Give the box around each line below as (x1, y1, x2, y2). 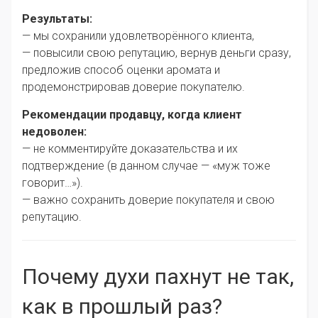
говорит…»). (22, 176, 83, 190)
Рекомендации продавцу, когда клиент (22, 108, 242, 122)
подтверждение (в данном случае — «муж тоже (22, 159, 270, 173)
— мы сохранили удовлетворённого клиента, (22, 29, 254, 43)
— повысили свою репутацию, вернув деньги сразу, (22, 46, 291, 60)
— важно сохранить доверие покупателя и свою (22, 193, 275, 207)
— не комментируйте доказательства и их (22, 142, 238, 156)
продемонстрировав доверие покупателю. (22, 80, 245, 94)
